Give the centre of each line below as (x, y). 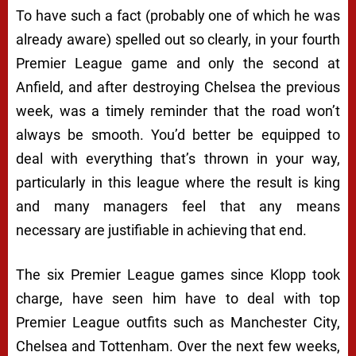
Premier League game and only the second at (178, 64)
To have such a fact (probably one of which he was (178, 16)
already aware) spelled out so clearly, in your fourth (178, 40)
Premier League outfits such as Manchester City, (178, 323)
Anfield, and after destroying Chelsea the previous (178, 87)
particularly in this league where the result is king (178, 183)
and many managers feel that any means (178, 207)
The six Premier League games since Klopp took (178, 275)
